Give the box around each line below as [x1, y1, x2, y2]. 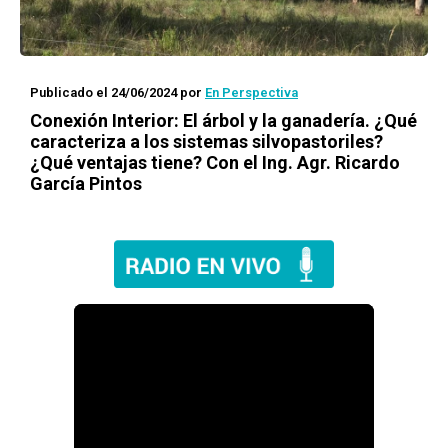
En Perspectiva [205, 85, 298, 100]
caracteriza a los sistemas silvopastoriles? [30, 131, 383, 152]
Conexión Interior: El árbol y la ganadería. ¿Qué [30, 110, 417, 131]
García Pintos [30, 173, 142, 194]
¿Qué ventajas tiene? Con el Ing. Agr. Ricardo [30, 152, 400, 173]
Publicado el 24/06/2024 [30, 85, 177, 100]
